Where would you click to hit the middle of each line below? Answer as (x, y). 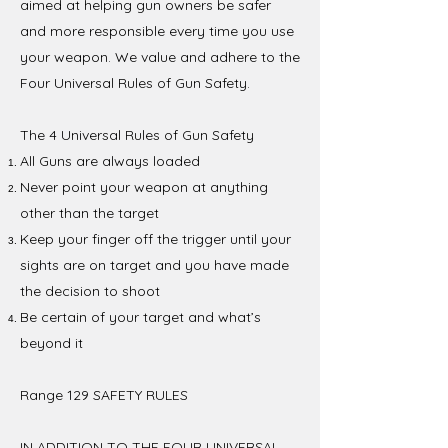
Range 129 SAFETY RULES (104, 394)
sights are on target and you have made (154, 264)
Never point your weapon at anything (144, 186)
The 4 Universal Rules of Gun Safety (137, 134)
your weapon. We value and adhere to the (160, 56)
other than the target (89, 212)
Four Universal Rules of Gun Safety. (135, 82)
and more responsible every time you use (157, 30)
